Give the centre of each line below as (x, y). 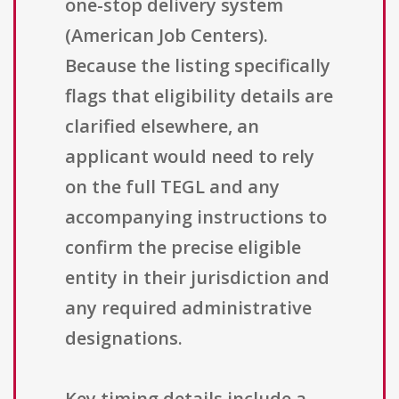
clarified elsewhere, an (162, 126)
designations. (124, 338)
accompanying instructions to (196, 217)
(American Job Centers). (167, 36)
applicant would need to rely (190, 157)
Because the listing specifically (198, 66)
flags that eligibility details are (199, 96)
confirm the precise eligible (183, 248)
